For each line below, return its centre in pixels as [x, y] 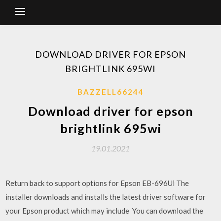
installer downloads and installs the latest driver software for [106, 197]
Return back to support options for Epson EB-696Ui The [97, 183]
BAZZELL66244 [110, 92]
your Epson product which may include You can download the [105, 211]
